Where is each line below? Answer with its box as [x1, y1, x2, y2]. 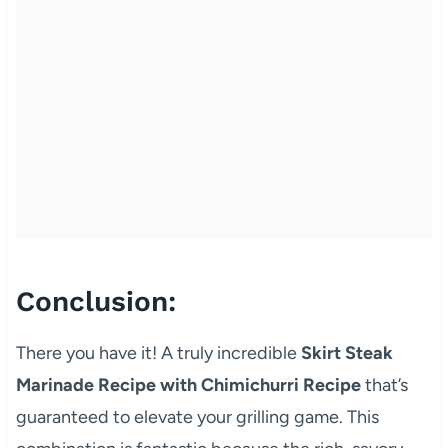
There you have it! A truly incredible [15, 341, 301, 364]
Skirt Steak [300, 341, 393, 364]
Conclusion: [15, 284, 176, 318]
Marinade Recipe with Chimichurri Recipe [15, 373, 361, 396]
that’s [360, 373, 408, 396]
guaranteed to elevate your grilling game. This [15, 405, 379, 428]
